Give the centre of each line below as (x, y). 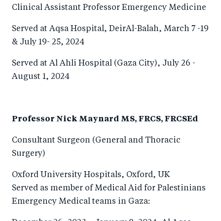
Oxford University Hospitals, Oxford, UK (91, 175)
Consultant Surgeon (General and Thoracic (96, 141)
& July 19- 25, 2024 (48, 42)
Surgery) (29, 154)
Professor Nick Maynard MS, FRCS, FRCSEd (105, 119)
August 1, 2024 (41, 77)
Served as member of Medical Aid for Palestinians (109, 188)
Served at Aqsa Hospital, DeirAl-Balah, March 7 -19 (110, 29)
